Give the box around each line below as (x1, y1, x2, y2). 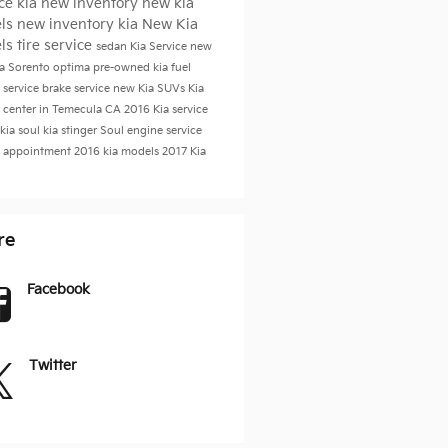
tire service (16, 36, 96, 54)
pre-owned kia (92, 61, 171, 74)
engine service (126, 124, 202, 137)
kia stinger (42, 124, 100, 137)
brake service (41, 82, 113, 95)
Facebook (26, 280, 90, 298)
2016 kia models (73, 145, 162, 158)
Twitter (28, 356, 77, 374)
